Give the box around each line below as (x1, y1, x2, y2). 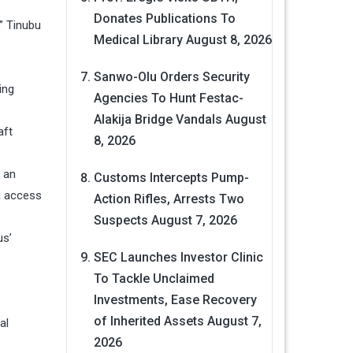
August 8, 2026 (185, 32, 272, 48)
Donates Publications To (93, 11, 236, 27)
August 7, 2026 (150, 213, 237, 229)
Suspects (93, 213, 148, 229)
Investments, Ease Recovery (93, 292, 257, 308)
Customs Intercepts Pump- (93, 170, 249, 186)
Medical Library (93, 32, 183, 48)
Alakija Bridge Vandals (93, 112, 222, 128)
